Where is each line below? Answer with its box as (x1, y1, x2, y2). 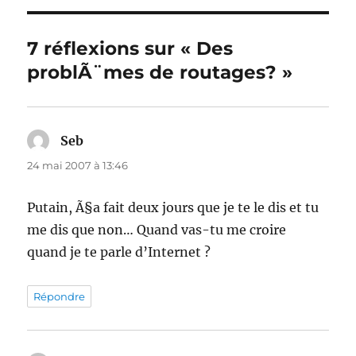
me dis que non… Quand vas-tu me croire (27, 222, 287, 238)
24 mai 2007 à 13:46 (27, 159, 129, 172)
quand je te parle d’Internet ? (27, 244, 211, 261)
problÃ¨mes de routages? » (27, 61, 293, 84)
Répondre (33, 290, 86, 304)
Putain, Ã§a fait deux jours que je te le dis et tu (27, 199, 319, 216)
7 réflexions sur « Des (27, 37, 234, 60)
